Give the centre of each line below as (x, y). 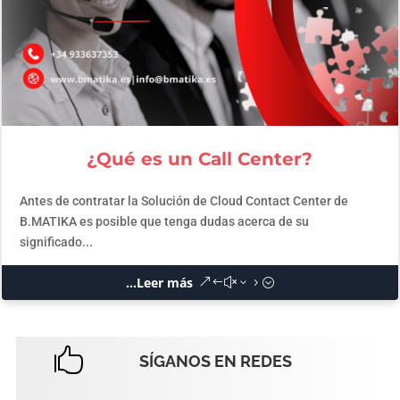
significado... (57, 242)
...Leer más (159, 282)
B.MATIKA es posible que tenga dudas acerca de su (165, 221)
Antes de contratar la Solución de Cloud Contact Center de (184, 200)
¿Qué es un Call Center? (200, 158)
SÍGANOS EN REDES (216, 361)
